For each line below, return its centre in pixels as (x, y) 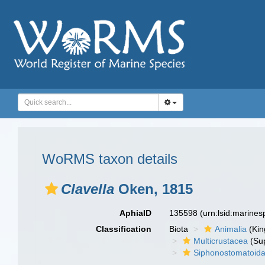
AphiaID (136, 213)
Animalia (231, 229)
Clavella (88, 189)
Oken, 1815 (153, 189)
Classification (124, 229)
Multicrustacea (221, 241)
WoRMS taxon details (110, 159)
